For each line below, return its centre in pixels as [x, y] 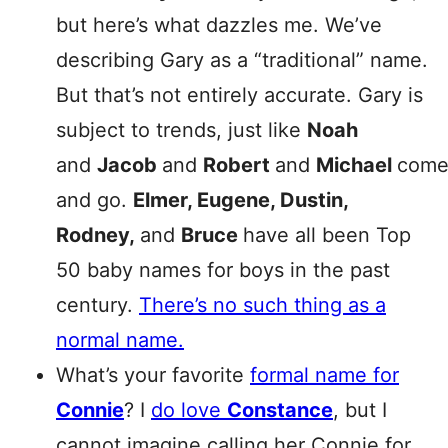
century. [97, 305]
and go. [94, 200]
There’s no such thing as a [262, 305]
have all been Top [327, 235]
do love [189, 410]
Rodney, [98, 235]
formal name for [324, 375]
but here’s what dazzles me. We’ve [219, 25]
